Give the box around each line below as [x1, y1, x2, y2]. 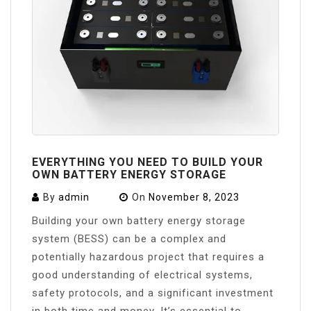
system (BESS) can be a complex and [32, 232, 226, 245]
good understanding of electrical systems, [32, 268, 253, 281]
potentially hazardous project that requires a [32, 250, 264, 263]
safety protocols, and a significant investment [32, 286, 274, 299]
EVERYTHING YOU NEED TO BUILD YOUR [32, 155, 263, 169]
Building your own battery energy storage [32, 214, 246, 227]
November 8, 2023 [149, 192, 239, 203]
